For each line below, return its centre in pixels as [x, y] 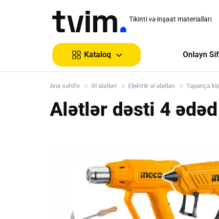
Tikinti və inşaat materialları [170, 19]
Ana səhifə [65, 86]
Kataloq [98, 55]
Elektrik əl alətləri [152, 86]
